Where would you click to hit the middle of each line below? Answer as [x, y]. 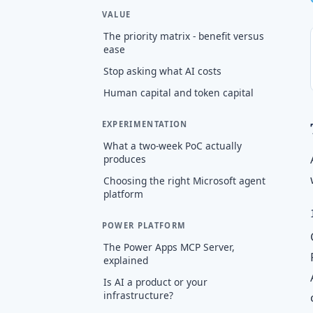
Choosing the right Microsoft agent [184, 180]
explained [125, 260]
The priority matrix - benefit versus [183, 36]
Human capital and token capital [178, 92]
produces [124, 159]
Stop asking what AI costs [162, 71]
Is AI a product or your [155, 282]
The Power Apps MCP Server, [169, 247]
